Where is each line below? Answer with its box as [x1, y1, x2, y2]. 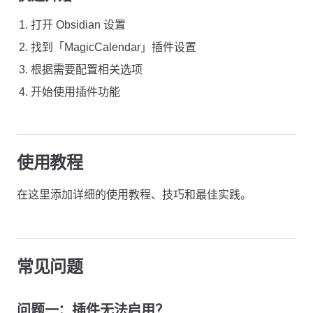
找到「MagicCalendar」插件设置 [31, 41, 196, 53]
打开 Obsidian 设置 [31, 19, 126, 31]
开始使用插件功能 [31, 86, 120, 98]
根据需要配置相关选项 [31, 64, 143, 75]
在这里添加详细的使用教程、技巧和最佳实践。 [17, 189, 252, 201]
